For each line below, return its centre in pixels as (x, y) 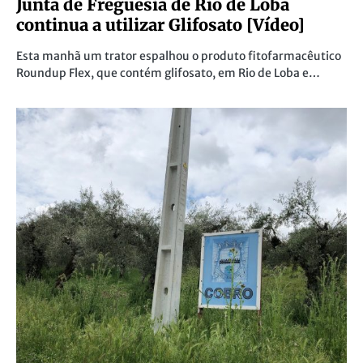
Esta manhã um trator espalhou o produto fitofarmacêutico (179, 56)
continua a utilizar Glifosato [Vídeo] (160, 24)
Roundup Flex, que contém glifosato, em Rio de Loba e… (168, 73)
